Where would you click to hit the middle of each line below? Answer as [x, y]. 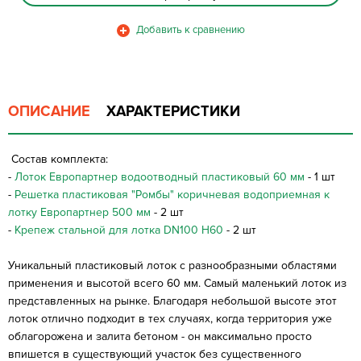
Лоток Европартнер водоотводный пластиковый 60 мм [160, 176]
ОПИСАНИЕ [49, 111]
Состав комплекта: [58, 159]
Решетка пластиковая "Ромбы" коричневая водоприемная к [172, 194]
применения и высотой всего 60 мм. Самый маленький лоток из [177, 283]
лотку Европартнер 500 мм [79, 212]
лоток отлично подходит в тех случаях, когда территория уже [170, 318]
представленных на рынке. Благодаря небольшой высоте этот [172, 301]
